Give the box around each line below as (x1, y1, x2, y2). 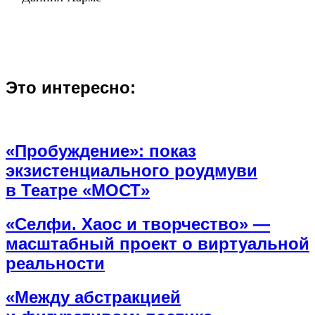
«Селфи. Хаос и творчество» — (6, 214, 270, 233)
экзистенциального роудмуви (6, 160, 257, 180)
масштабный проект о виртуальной (6, 233, 309, 253)
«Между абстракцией (6, 287, 181, 307)
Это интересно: (6, 78, 136, 98)
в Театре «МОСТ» (6, 180, 150, 200)
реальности (6, 253, 105, 273)
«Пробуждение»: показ (6, 141, 196, 160)
